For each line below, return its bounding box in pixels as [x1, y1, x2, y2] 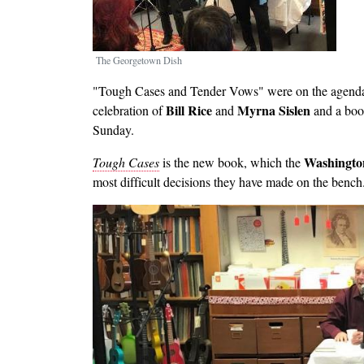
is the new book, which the [159, 153, 304, 171]
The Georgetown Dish [96, 53, 182, 67]
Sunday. [93, 120, 134, 138]
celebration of [93, 101, 166, 119]
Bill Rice [166, 100, 212, 119]
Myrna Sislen [237, 100, 310, 119]
